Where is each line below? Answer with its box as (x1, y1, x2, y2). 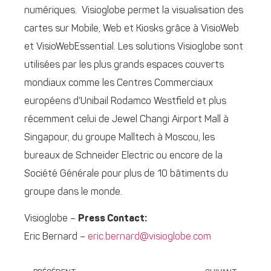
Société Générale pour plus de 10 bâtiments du (24, 169, 228, 179)
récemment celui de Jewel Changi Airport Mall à (24, 114, 229, 125)
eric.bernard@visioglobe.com (88, 232, 211, 242)
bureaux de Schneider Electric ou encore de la (24, 151, 223, 161)
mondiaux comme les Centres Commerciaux (24, 78, 213, 88)
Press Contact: (78, 214, 147, 224)
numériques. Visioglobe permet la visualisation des (24, 5, 243, 16)
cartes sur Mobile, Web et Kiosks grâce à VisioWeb (24, 24, 239, 34)
